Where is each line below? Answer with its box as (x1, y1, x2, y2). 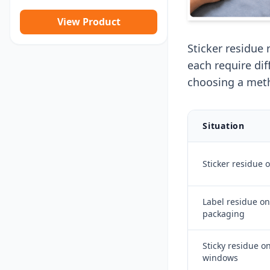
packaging (202, 207, 245, 219)
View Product (57, 15, 121, 29)
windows (202, 251, 239, 263)
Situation (202, 119, 245, 131)
